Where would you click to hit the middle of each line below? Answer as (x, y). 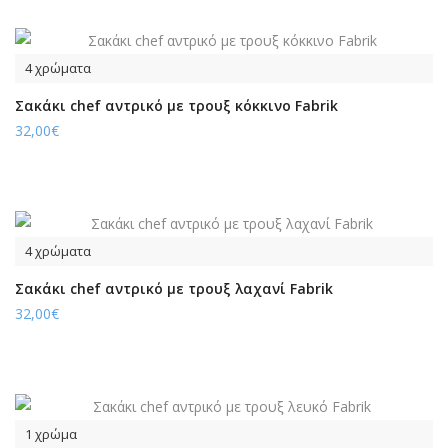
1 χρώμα (51, 434)
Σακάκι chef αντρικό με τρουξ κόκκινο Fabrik (176, 105)
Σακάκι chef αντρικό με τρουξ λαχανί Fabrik (174, 288)
